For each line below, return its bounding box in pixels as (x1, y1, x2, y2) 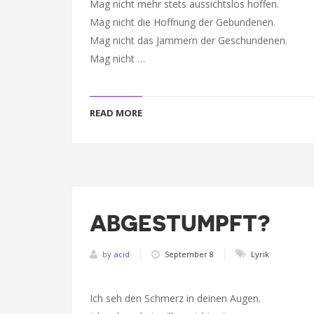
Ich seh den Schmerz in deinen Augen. (90, 292, 261, 305)
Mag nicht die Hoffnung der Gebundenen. (90, 15, 275, 29)
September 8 (165, 248, 214, 259)
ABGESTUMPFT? (90, 212, 270, 235)
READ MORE (90, 107, 142, 119)
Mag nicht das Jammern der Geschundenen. (90, 34, 287, 47)
